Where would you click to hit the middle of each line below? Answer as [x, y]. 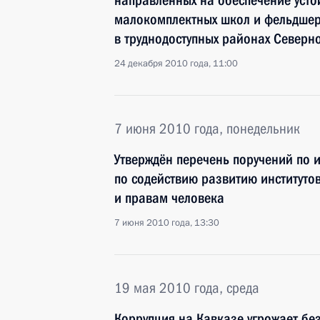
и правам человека [169, 198]
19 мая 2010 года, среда [187, 288]
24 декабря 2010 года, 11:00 [176, 64]
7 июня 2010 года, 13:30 [167, 223]
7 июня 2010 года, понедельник [207, 129]
